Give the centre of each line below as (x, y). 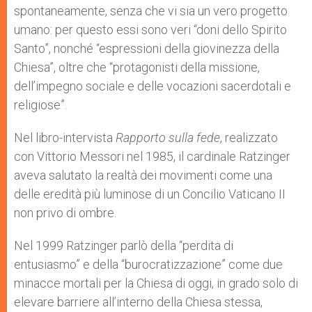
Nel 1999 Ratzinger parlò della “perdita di (124, 245)
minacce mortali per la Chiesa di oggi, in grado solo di (156, 283)
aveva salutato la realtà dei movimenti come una (143, 175)
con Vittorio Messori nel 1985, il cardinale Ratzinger (152, 156)
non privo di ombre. (65, 213)
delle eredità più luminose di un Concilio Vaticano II (150, 194)
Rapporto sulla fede (168, 138)
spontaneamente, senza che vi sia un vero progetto (151, 11)
